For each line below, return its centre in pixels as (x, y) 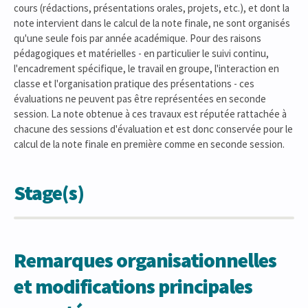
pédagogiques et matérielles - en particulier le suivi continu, (141, 53)
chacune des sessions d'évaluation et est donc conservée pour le (153, 129)
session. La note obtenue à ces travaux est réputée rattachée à (150, 114)
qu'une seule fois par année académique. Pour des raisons (137, 38)
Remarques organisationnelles (145, 260)
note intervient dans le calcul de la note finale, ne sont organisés (152, 23)
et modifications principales (133, 286)
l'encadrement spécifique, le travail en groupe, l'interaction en (146, 68)
